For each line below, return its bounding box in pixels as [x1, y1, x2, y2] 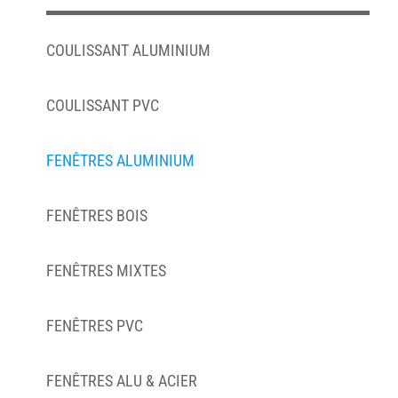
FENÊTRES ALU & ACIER [46, 371, 197, 390]
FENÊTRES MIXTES [46, 261, 166, 280]
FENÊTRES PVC [46, 316, 143, 335]
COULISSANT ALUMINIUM [46, 41, 211, 60]
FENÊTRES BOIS [46, 206, 147, 225]
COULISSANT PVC [46, 96, 159, 115]
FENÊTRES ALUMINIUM [46, 151, 195, 170]
